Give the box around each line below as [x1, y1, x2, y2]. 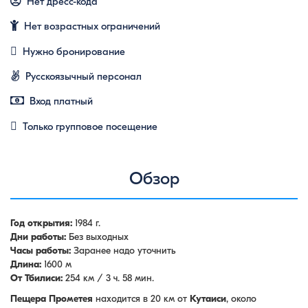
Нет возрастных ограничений [21, 20, 160, 32]
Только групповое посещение [20, 120, 157, 133]
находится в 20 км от [93, 293, 190, 305]
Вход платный [27, 95, 93, 107]
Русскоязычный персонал [23, 70, 142, 82]
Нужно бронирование [20, 45, 125, 58]
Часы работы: [10, 245, 71, 256]
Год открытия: [10, 217, 72, 229]
